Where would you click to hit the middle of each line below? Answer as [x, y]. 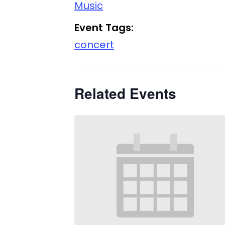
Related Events [125, 93]
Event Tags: [104, 27]
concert [94, 44]
